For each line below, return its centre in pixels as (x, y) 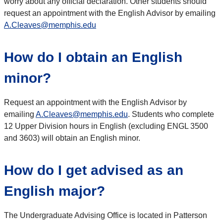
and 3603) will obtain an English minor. (72, 138)
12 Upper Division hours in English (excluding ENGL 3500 (106, 126)
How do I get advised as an (94, 170)
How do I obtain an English (93, 57)
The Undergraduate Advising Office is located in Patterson (106, 215)
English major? (55, 191)
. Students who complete (171, 114)
